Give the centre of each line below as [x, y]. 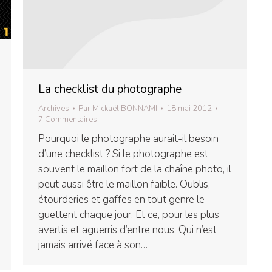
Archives [54, 108]
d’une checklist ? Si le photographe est [123, 154]
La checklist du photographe [110, 89]
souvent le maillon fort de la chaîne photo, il [135, 169]
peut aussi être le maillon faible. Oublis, [124, 184]
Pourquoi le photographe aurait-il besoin [128, 138]
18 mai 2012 [189, 108]
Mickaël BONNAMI [125, 108]
